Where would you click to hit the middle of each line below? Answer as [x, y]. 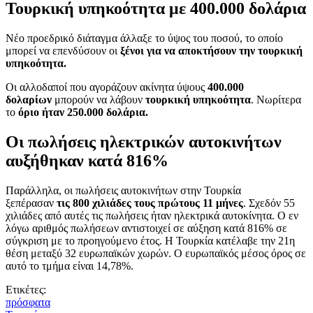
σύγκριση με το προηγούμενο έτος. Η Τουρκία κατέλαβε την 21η [150, 240]
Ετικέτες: [26, 289]
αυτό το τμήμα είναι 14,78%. [70, 265]
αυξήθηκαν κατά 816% [87, 160]
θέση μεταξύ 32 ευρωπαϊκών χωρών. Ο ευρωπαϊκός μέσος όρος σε [156, 253]
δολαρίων [29, 99]
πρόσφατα [28, 302]
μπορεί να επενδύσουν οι [63, 50]
